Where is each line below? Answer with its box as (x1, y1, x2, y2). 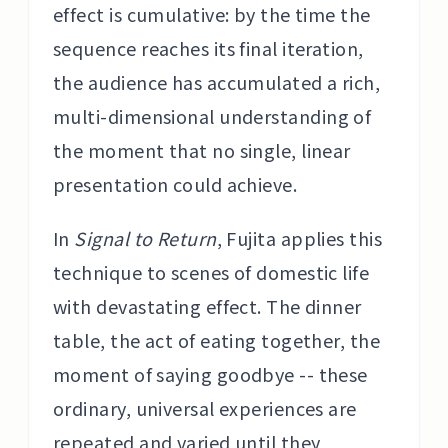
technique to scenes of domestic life (53, 259, 370, 285)
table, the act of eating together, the (53, 327, 381, 353)
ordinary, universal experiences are (53, 395, 357, 421)
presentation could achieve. (53, 171, 298, 197)
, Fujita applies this (216, 225, 383, 251)
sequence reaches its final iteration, (53, 35, 364, 61)
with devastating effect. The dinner (53, 293, 362, 319)
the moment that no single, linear (53, 137, 351, 163)
